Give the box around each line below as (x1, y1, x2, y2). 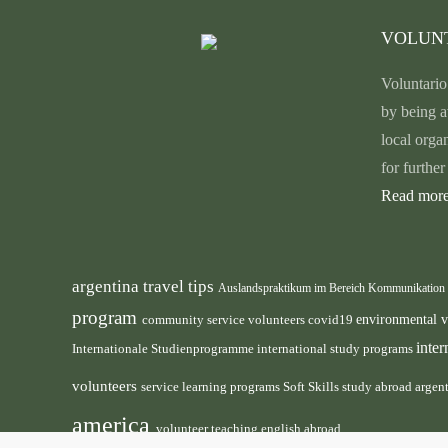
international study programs (257, 341, 416, 357)
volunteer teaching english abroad (156, 422, 341, 437)
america (72, 412, 156, 439)
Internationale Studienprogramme (72, 342, 257, 357)
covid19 (308, 313, 356, 328)
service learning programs (141, 379, 283, 395)
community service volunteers (142, 312, 308, 328)
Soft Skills (283, 380, 342, 395)
